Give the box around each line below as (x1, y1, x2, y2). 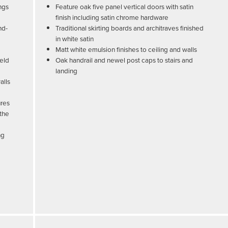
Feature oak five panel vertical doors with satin (55, 2, 193, 12)
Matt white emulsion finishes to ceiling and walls (55, 44, 197, 54)
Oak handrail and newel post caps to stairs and (55, 55, 193, 65)
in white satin (55, 34, 94, 44)
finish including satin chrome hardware (55, 12, 168, 22)
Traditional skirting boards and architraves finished (55, 23, 204, 33)
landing (55, 66, 77, 76)
